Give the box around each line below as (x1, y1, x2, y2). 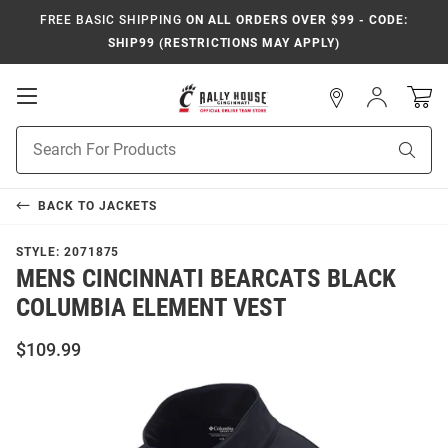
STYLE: (16, 244, 64, 259)
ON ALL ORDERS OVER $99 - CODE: (181, 13, 408, 27)
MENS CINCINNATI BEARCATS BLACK (16, 263, 396, 293)
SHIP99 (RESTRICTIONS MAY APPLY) (108, 36, 340, 50)
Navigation (36, 124, 126, 145)
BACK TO (37, 198, 99, 213)
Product (16, 127, 66, 144)
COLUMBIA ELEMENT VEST (16, 292, 287, 322)
